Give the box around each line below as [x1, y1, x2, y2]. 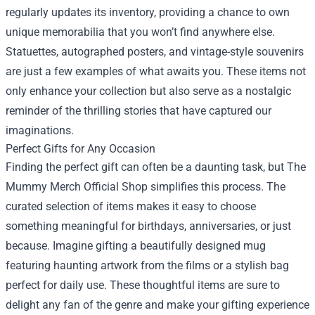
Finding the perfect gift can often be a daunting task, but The [6, 160, 306, 174]
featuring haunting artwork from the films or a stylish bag [6, 258, 289, 272]
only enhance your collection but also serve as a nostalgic [6, 84, 291, 98]
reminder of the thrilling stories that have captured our [6, 103, 271, 117]
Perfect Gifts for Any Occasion [6, 141, 155, 155]
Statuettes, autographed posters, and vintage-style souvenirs [6, 44, 304, 58]
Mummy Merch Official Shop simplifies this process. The [6, 179, 285, 193]
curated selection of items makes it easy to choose [6, 199, 256, 213]
